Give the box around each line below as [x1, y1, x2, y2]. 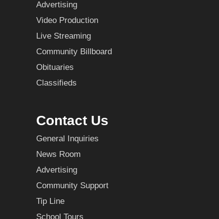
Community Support [36, 181, 109, 191]
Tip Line [36, 197, 65, 206]
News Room [36, 150, 81, 159]
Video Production [36, 16, 98, 25]
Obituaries [36, 63, 74, 72]
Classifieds [36, 78, 77, 88]
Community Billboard [36, 47, 112, 57]
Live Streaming [36, 31, 91, 41]
